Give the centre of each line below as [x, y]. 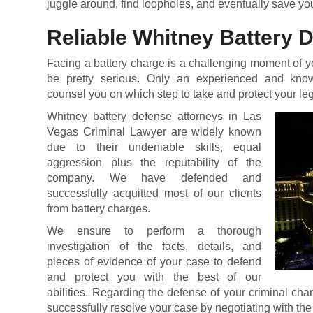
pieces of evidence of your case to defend [154, 262]
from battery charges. [99, 209]
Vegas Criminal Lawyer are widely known [154, 132]
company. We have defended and [154, 178]
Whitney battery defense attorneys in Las [154, 116]
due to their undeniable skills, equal [154, 147]
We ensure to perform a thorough [154, 231]
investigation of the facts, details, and [154, 246]
